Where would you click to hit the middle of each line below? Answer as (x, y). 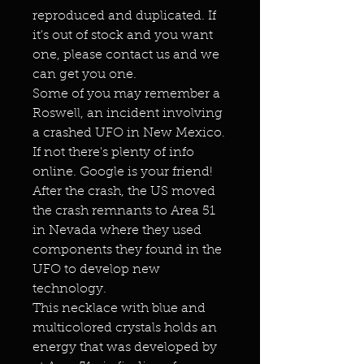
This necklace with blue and (119, 309)
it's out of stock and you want (123, 36)
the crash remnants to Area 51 (124, 211)
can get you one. (84, 75)
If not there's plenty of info (113, 153)
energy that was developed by (125, 348)
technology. (69, 289)
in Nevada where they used (117, 231)
